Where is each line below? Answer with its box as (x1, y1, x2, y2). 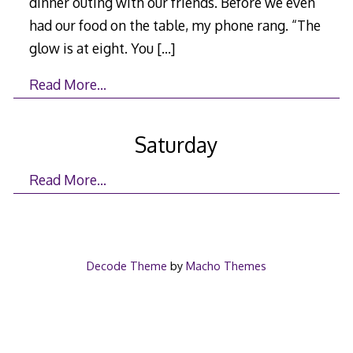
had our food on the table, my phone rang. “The (28, 16, 321, 34)
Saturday (135, 131, 218, 158)
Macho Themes (185, 258, 266, 273)
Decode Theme (86, 258, 167, 273)
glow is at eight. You (28, 39, 157, 57)
